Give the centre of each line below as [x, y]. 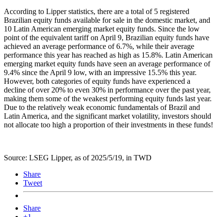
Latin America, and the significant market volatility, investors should [108, 116]
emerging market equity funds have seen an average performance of [107, 64]
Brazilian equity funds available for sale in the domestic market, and [107, 20]
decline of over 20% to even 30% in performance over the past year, [107, 90]
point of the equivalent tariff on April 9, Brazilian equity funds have [107, 38]
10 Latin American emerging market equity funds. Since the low [102, 29]
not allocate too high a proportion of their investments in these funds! [108, 125]
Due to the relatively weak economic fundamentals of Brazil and [102, 108]
